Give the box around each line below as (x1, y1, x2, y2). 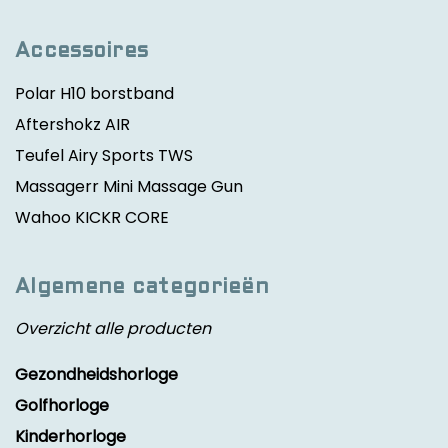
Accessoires (15, 41, 149, 61)
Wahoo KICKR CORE (15, 205, 169, 229)
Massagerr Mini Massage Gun (15, 174, 243, 198)
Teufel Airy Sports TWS (15, 143, 193, 167)
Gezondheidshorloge (15, 363, 178, 387)
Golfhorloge (15, 394, 109, 418)
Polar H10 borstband (15, 81, 174, 105)
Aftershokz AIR (15, 112, 130, 136)
